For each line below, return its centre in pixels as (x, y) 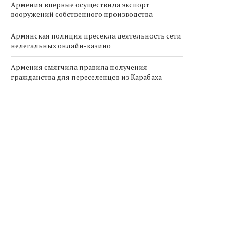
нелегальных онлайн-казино (61, 45)
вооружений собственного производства (82, 14)
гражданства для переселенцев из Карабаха (86, 77)
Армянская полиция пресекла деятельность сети (96, 36)
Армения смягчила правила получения (79, 67)
